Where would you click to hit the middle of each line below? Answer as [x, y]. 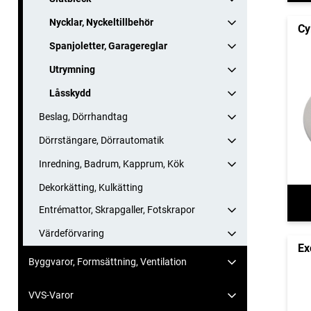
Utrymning [72, 70]
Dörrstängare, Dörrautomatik [101, 141]
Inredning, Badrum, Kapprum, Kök [111, 164]
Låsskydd [70, 93]
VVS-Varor [51, 295]
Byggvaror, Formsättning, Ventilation [108, 262]
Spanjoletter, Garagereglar [108, 46]
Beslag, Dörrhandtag [83, 117]
